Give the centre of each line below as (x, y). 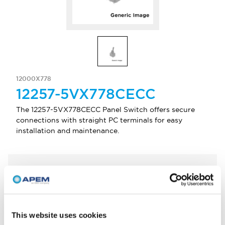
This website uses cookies (59, 215)
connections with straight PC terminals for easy (99, 120)
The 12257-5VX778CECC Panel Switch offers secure (105, 109)
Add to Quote (145, 186)
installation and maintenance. (68, 131)
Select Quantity (39, 169)
